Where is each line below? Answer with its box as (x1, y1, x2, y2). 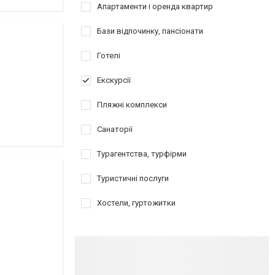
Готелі (97, 51, 120, 60)
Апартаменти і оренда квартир (97, 2, 213, 11)
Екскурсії (97, 76, 131, 85)
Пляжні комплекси (97, 100, 167, 109)
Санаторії (97, 125, 133, 134)
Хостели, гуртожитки (97, 198, 176, 207)
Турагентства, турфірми (97, 149, 187, 158)
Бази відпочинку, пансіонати (97, 26, 203, 36)
